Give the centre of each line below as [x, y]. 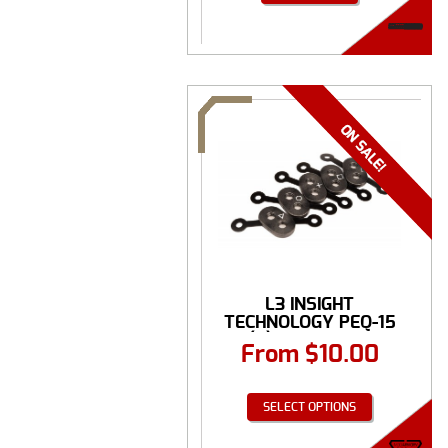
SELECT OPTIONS [309, 406]
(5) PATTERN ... [309, 340]
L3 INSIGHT [309, 304]
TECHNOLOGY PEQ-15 [309, 322]
